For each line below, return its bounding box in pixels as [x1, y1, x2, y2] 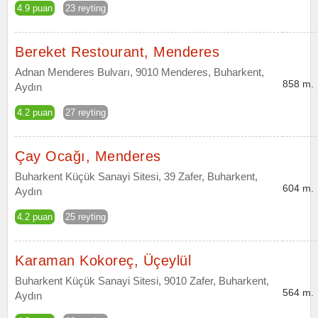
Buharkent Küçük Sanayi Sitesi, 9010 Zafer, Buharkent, [15, 275, 269, 287]
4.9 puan [17, 3, 53, 13]
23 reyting [65, 3, 106, 13]
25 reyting [65, 212, 106, 222]
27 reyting [65, 107, 106, 118]
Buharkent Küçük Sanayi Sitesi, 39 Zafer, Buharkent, [15, 170, 258, 182]
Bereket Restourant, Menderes [15, 44, 219, 60]
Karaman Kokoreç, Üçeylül [15, 253, 191, 268]
